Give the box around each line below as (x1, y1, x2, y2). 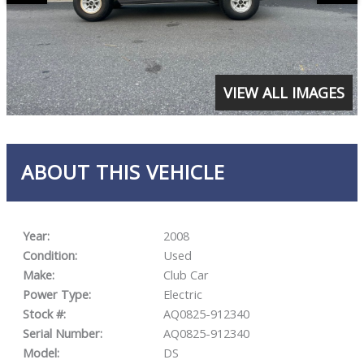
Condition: (22, 247, 77, 264)
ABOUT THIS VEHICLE (20, 158, 225, 186)
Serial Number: (22, 325, 102, 342)
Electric (162, 286, 202, 303)
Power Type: (22, 286, 91, 303)
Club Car (162, 266, 209, 284)
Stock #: (22, 305, 66, 323)
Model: (22, 344, 59, 362)
